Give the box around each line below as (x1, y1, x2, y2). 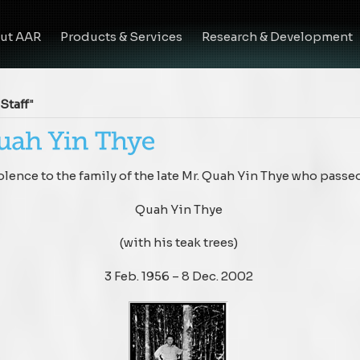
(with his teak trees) (119, 235, 238, 250)
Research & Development (202, 29, 353, 44)
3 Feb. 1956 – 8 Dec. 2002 (104, 268, 253, 284)
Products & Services (60, 29, 182, 44)
